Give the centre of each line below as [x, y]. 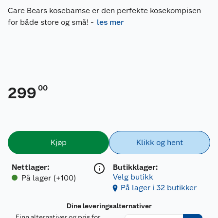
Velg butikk [133, 177]
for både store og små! [48, 22]
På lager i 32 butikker [159, 187]
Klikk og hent [160, 142]
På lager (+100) [49, 178]
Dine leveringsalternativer [109, 206]
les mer [110, 22]
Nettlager [29, 167]
